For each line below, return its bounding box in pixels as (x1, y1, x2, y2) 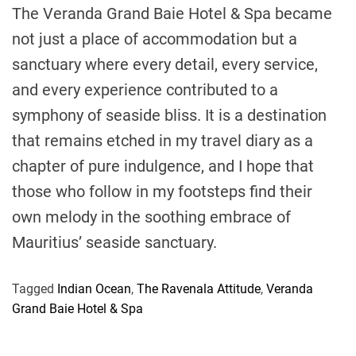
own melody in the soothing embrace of (12, 207, 291, 227)
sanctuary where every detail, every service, (12, 55, 318, 75)
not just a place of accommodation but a (12, 29, 297, 49)
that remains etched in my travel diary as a (12, 131, 313, 151)
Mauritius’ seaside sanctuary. (12, 233, 217, 253)
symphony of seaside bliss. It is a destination (12, 106, 327, 126)
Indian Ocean (57, 281, 131, 297)
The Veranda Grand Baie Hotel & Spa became (12, 4, 332, 24)
